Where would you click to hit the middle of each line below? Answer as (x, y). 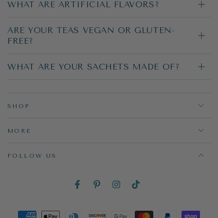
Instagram (131, 190)
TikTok (145, 190)
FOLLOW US (32, 155)
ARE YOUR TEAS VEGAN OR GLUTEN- (91, 30)
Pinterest (110, 190)
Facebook (92, 190)
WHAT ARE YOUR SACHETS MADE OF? (94, 66)
